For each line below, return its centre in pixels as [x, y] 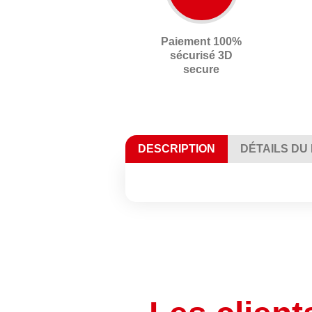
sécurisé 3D [202, 55]
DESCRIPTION [177, 148]
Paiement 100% [202, 41]
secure [202, 69]
